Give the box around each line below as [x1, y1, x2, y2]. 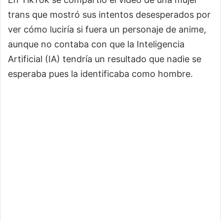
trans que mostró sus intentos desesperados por [8, 9, 211, 20]
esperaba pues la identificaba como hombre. [8, 69, 193, 79]
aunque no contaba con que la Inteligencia [8, 39, 184, 49]
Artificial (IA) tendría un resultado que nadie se [8, 54, 201, 64]
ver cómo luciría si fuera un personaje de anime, [8, 24, 206, 35]
